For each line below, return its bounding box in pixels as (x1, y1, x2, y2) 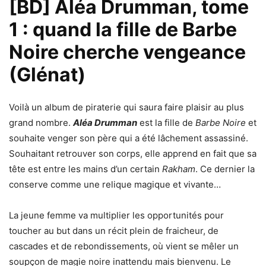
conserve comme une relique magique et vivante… (9, 179, 221, 190)
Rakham (162, 163, 195, 175)
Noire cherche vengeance (9, 40, 246, 64)
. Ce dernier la (195, 163, 255, 175)
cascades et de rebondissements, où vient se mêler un (9, 240, 239, 252)
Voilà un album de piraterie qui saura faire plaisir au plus (9, 102, 244, 113)
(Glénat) (9, 63, 85, 86)
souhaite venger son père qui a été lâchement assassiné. (9, 132, 248, 144)
